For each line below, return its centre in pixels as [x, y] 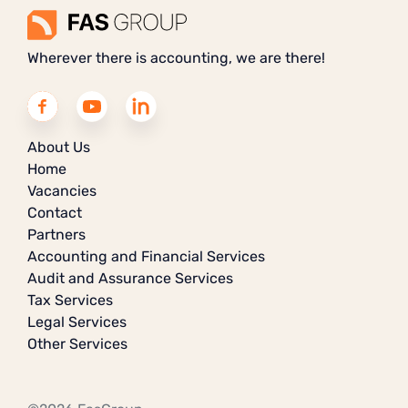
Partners [56, 234]
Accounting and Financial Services [146, 256]
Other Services [77, 343]
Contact [55, 212]
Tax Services [70, 300]
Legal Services [77, 321]
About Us [59, 147]
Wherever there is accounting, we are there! [176, 57]
